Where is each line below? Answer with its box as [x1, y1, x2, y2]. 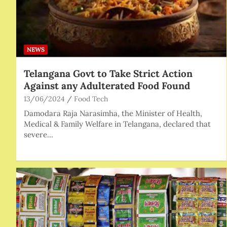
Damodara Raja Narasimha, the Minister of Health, [24, 108, 202, 118]
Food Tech [74, 94, 108, 103]
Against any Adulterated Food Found [24, 79, 190, 92]
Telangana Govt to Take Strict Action [24, 67, 193, 80]
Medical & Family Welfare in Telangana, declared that [24, 119, 211, 129]
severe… [24, 129, 53, 139]
